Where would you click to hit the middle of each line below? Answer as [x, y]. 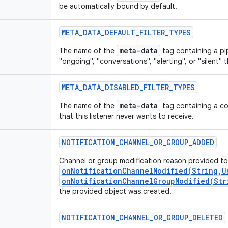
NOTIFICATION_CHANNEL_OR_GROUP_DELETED [142, 218]
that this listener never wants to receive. [126, 116]
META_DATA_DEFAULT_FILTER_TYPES [126, 32]
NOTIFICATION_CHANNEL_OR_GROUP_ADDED [138, 142]
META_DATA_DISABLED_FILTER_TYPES [128, 87]
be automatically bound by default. [118, 6]
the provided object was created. [115, 191]
